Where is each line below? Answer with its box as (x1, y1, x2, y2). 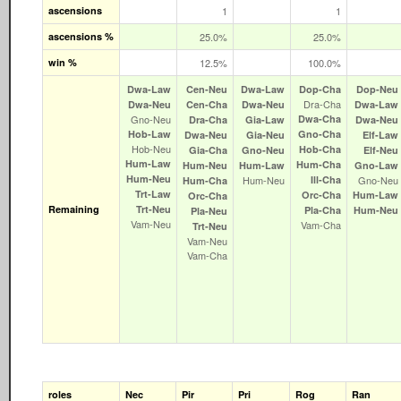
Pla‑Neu (191, 203, 227, 218)
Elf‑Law (363, 127, 398, 141)
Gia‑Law (245, 112, 285, 126)
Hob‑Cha (299, 141, 341, 156)
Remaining (48, 201, 99, 216)
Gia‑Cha (189, 142, 227, 157)
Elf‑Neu (363, 142, 398, 157)
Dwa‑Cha (298, 111, 341, 125)
